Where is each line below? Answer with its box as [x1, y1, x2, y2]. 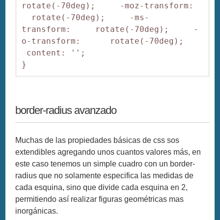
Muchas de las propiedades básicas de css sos [15, 136, 180, 144]
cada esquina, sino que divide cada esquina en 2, [15, 183, 188, 192]
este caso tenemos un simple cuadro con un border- [15, 159, 195, 168]
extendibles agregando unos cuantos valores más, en [15, 147, 201, 156]
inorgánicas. [15, 206, 58, 215]
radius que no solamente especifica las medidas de [15, 171, 194, 180]
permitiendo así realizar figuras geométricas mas [15, 194, 184, 203]
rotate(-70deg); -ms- [22, 12, 150, 22]
